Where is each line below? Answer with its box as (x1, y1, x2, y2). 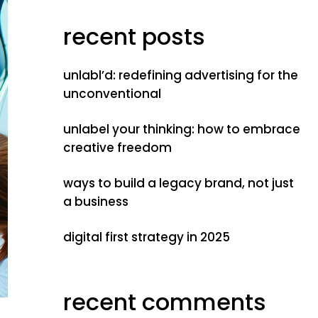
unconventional (62, 85, 161, 102)
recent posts (62, 21, 205, 53)
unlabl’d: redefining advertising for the (62, 67, 298, 84)
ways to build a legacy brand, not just (62, 175, 294, 192)
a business (62, 193, 128, 210)
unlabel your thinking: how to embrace (62, 121, 300, 138)
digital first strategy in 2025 (62, 229, 230, 246)
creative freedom (62, 139, 172, 156)
